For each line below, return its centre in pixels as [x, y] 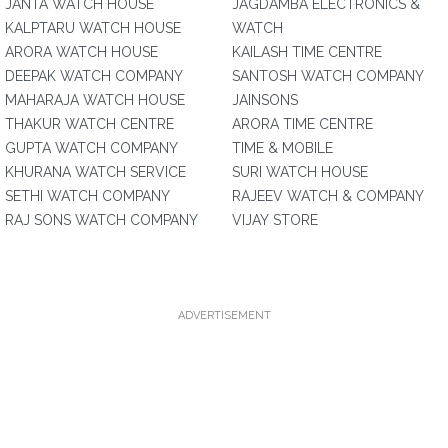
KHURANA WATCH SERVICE [95, 172]
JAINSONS [265, 100]
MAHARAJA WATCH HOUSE [95, 100]
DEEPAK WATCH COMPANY [94, 76]
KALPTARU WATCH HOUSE [93, 28]
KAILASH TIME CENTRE [307, 52]
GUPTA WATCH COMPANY [91, 148]
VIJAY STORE [275, 220]
